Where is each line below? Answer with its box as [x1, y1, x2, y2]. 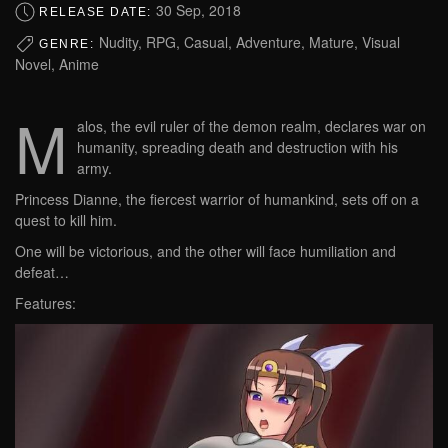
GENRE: [39, 36, 99, 51]
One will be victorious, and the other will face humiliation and [15, 241, 396, 262]
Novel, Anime [15, 54, 99, 75]
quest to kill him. [15, 210, 117, 231]
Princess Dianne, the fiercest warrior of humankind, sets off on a [15, 189, 419, 210]
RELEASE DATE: [39, 4, 156, 19]
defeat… [15, 262, 69, 283]
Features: [15, 293, 76, 314]
